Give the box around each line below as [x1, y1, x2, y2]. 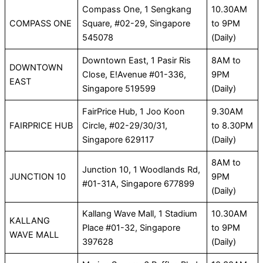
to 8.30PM [211, 120, 254, 131]
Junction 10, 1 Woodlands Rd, [82, 164, 201, 176]
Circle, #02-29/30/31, [82, 120, 168, 131]
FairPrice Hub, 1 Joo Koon [82, 106, 186, 117]
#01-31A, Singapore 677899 [82, 178, 195, 190]
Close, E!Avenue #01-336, [82, 69, 187, 80]
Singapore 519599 [82, 83, 156, 95]
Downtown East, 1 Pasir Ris [82, 55, 191, 66]
